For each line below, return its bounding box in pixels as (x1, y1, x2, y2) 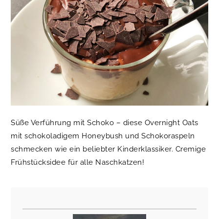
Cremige (175, 144, 206, 153)
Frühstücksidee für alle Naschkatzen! (11, 157, 145, 167)
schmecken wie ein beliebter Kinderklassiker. (11, 144, 175, 153)
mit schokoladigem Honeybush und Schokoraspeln (11, 131, 195, 140)
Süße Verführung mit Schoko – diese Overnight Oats (11, 118, 198, 127)
